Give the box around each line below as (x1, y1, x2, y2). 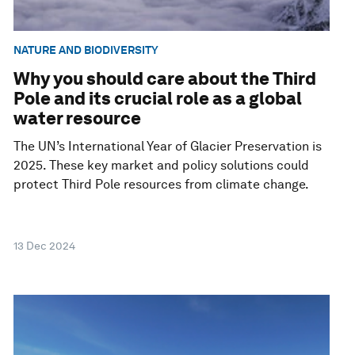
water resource (13, 108, 142, 129)
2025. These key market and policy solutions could (13, 158, 310, 174)
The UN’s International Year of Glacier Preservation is (13, 139, 323, 155)
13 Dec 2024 (13, 239, 76, 253)
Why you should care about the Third (13, 68, 317, 90)
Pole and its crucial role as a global (13, 88, 303, 109)
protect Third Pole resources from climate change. (13, 177, 310, 193)
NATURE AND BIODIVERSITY (13, 43, 159, 56)
